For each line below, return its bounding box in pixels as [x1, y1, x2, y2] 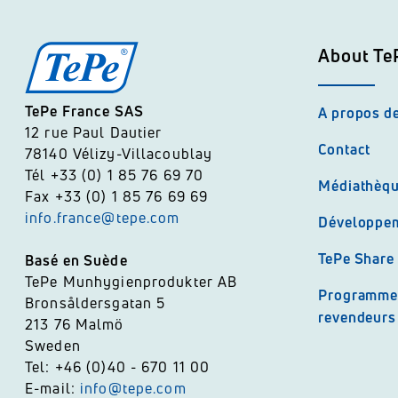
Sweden [25, 336, 81, 355]
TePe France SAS [25, 101, 144, 121]
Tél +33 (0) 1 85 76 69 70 [25, 165, 204, 185]
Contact [318, 139, 371, 159]
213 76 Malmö [25, 314, 124, 334]
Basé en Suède [25, 251, 128, 270]
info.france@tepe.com [25, 208, 185, 227]
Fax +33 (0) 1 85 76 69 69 [25, 187, 209, 206]
